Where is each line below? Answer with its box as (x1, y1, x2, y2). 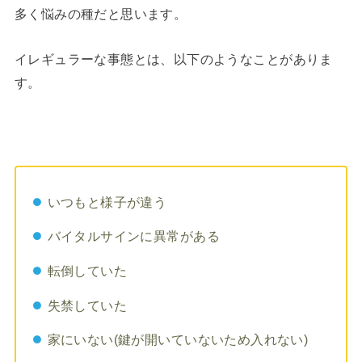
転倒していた (47, 263, 128, 278)
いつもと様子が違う (47, 194, 167, 209)
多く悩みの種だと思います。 (14, 6, 187, 22)
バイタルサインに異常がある (47, 229, 220, 244)
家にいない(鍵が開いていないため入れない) (47, 332, 309, 347)
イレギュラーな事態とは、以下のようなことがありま (14, 51, 333, 66)
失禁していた (47, 297, 128, 313)
